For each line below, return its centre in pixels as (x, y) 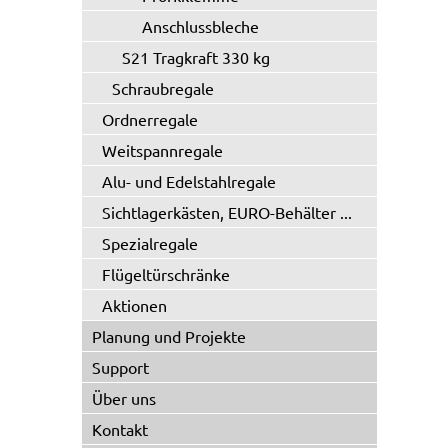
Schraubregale (163, 88)
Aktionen (134, 305)
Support (120, 367)
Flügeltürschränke (166, 274)
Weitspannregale (162, 150)
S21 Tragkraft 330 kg (196, 57)
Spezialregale (150, 243)
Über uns (124, 398)
